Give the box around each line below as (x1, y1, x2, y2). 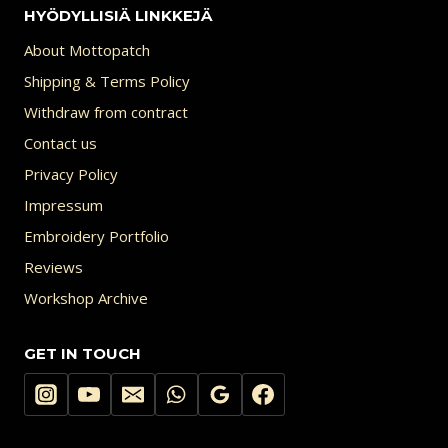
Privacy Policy (24, 163, 118, 184)
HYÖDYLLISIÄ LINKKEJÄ (24, 5, 213, 25)
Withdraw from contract (24, 101, 188, 122)
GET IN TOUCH (24, 344, 141, 364)
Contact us (24, 132, 97, 153)
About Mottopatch (24, 39, 150, 60)
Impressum (24, 194, 103, 215)
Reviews (24, 256, 83, 277)
